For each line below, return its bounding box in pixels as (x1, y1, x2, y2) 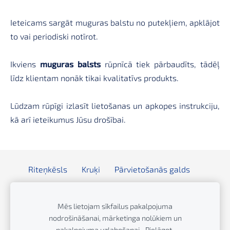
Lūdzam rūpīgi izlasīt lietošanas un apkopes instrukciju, (10, 101, 220, 111)
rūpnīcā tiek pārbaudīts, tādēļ (100, 59, 220, 69)
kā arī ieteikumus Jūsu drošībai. (10, 114, 126, 125)
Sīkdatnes (97, 217, 133, 227)
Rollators (50, 182, 85, 192)
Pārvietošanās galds (114, 164, 190, 174)
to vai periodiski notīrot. (10, 31, 98, 42)
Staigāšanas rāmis (99, 182, 168, 192)
